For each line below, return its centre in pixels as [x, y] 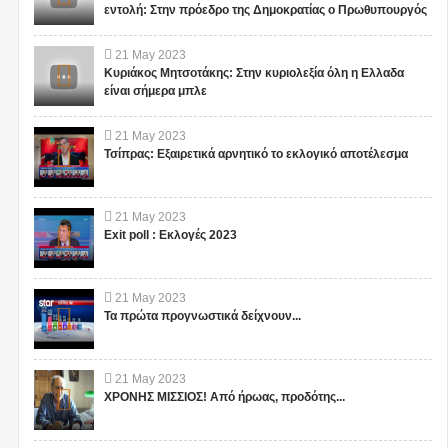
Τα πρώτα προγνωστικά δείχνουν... [202, 316]
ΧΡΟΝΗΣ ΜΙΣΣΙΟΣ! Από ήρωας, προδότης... [224, 397]
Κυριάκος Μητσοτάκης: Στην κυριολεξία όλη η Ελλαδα [253, 73]
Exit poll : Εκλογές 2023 [170, 235]
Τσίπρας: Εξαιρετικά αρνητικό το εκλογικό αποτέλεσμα [255, 154]
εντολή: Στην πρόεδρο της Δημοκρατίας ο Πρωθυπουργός [265, 10]
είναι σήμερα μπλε [155, 91]
